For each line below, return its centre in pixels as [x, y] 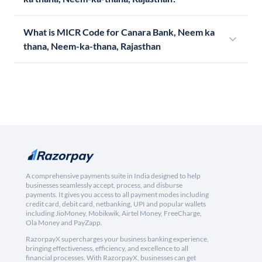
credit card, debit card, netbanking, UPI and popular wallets [116, 204]
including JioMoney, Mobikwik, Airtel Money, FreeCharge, [114, 213]
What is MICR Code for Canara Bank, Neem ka [119, 32]
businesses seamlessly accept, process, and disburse [104, 185]
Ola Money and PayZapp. [64, 223]
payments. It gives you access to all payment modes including [117, 195]
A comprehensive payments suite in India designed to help [113, 176]
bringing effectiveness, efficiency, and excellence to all [107, 249]
